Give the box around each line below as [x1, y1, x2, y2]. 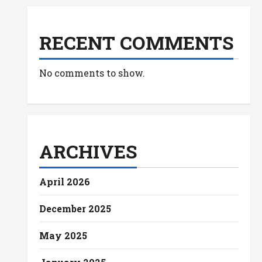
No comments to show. [39, 67, 145, 79]
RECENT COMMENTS [39, 30, 233, 55]
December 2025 [39, 202, 111, 215]
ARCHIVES [39, 139, 137, 164]
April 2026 [39, 175, 90, 188]
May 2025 [39, 229, 87, 242]
